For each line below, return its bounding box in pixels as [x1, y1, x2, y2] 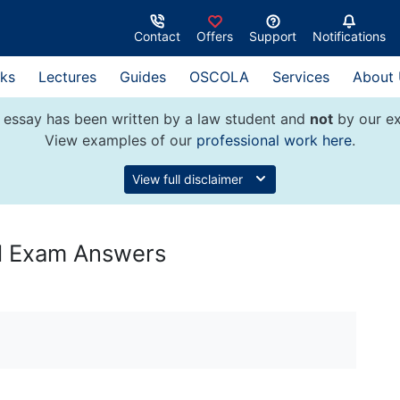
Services [272, 68, 329, 86]
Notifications [312, 28, 386, 44]
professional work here [196, 131, 352, 149]
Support [249, 28, 296, 44]
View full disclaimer [132, 171, 246, 187]
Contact [134, 28, 180, 44]
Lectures [38, 68, 96, 86]
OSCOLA [189, 68, 249, 86]
